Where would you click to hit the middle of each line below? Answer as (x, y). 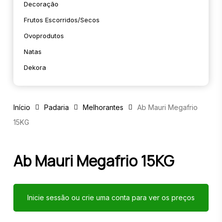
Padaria (56, 107)
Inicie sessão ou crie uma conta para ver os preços (111, 197)
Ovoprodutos (44, 36)
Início (22, 107)
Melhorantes (103, 107)
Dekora (35, 67)
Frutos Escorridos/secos (61, 20)
